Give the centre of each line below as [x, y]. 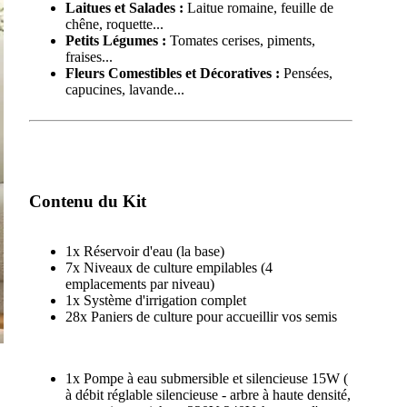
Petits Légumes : [115, 41]
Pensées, [306, 74]
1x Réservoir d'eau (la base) [144, 251]
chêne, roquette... [114, 25]
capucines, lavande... [124, 90]
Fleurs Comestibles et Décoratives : [172, 74]
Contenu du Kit [87, 201]
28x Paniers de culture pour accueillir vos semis [201, 316]
